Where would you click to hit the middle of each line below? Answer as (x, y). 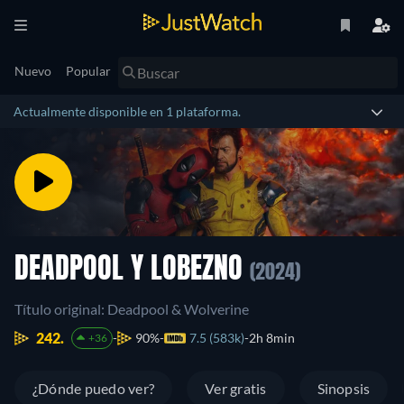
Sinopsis (344, 388)
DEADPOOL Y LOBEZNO (132, 271)
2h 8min (271, 338)
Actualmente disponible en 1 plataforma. (127, 111)
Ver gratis (236, 388)
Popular (88, 71)
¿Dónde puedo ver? (94, 388)
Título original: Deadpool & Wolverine (132, 309)
